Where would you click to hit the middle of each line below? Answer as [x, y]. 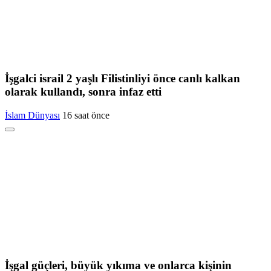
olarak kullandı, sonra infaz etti [83, 91]
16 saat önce [86, 115]
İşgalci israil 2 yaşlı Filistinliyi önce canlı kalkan [122, 78]
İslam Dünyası [32, 115]
